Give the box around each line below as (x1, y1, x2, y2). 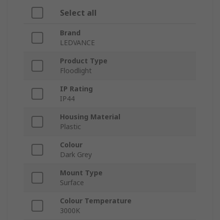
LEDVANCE (60, 38, 95, 48)
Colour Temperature (60, 196, 132, 206)
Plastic (60, 122, 81, 132)
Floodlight (60, 66, 92, 76)
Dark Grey (60, 150, 92, 160)
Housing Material (60, 112, 120, 122)
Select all (60, 7, 97, 19)
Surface (60, 178, 84, 188)
